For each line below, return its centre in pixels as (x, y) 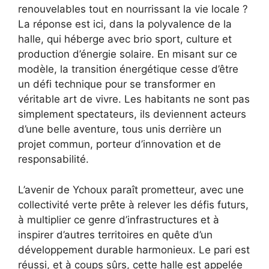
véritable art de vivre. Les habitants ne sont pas (134, 99)
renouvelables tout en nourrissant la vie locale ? (133, 9)
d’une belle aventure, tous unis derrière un (120, 129)
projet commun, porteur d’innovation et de (119, 144)
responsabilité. (53, 159)
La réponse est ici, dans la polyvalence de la (125, 24)
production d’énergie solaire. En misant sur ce (128, 54)
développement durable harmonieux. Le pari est (134, 249)
